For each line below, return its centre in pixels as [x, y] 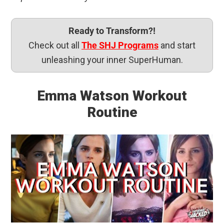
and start [177, 45]
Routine [112, 112]
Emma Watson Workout [112, 95]
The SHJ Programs [120, 45]
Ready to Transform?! [112, 30]
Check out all [55, 45]
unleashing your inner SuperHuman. [112, 59]
